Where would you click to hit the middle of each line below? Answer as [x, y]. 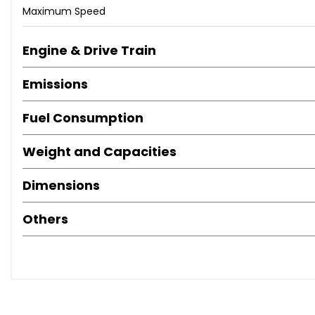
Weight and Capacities [99, 152]
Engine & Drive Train [89, 50]
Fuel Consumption [83, 118]
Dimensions [61, 185]
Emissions [55, 84]
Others [45, 219]
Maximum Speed [64, 11]
